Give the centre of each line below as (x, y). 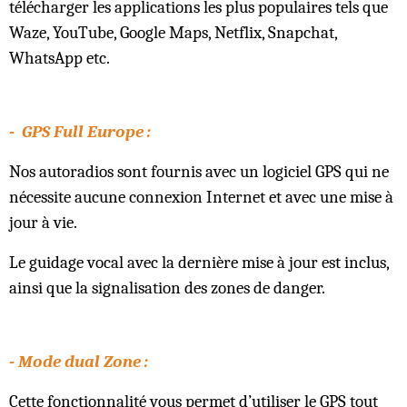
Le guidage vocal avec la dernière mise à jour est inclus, (199, 262)
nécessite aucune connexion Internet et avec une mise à (201, 197)
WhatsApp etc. (60, 58)
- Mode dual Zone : (79, 361)
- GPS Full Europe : (80, 131)
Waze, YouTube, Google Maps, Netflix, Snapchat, (173, 32)
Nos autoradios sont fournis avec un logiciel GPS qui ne (199, 171)
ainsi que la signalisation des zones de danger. (167, 288)
